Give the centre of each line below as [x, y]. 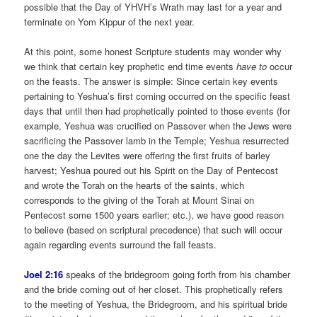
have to [252, 67]
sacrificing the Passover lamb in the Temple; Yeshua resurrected [157, 141]
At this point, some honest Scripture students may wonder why [153, 52]
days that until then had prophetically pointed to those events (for [157, 111]
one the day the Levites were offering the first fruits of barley [148, 156]
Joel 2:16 [44, 275]
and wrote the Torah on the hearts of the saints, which [134, 185]
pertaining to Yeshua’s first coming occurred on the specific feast [157, 96]
